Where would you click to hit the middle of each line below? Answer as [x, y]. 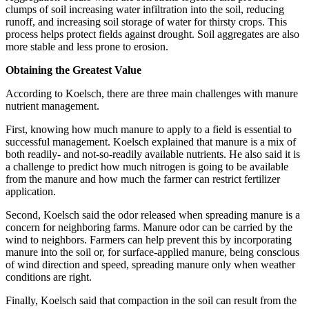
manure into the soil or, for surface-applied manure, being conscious [152, 252]
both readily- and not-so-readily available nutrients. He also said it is [153, 154]
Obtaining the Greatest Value [73, 70]
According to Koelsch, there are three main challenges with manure [152, 93]
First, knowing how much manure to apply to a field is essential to [149, 129]
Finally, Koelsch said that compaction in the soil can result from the [151, 300]
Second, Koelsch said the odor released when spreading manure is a [153, 215]
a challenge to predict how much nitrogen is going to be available [147, 166]
